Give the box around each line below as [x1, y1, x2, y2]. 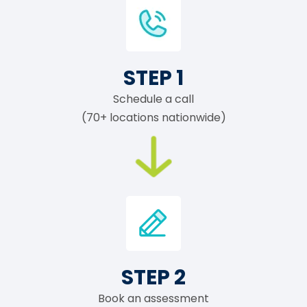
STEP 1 [123, 63, 184, 92]
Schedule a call [113, 90, 194, 107]
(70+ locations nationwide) [81, 109, 226, 125]
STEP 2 [121, 262, 186, 291]
